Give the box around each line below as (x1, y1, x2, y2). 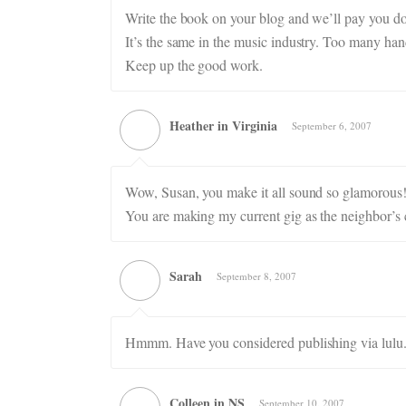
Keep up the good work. (125, 55, 263, 74)
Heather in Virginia (169, 116, 277, 135)
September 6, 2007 (292, 119, 372, 132)
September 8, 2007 (217, 269, 296, 283)
